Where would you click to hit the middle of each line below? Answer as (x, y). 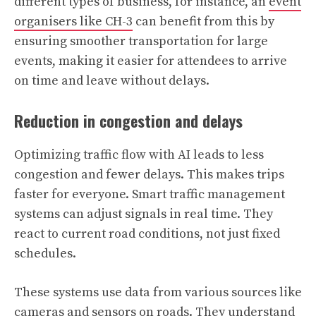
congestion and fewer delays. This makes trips (149, 175)
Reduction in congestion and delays (128, 121)
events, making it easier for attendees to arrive (151, 61)
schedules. (45, 254)
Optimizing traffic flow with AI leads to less (139, 155)
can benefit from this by (203, 22)
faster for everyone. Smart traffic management (150, 194)
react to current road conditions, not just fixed (147, 234)
